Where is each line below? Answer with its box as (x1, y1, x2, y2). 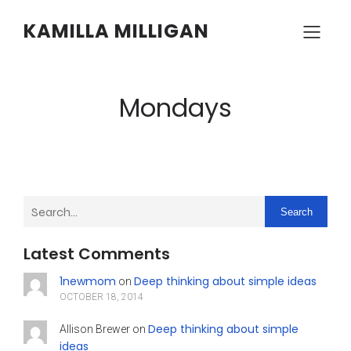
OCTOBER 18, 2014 (59, 291, 143, 302)
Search (280, 205, 313, 218)
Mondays (119, 90, 232, 125)
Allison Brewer (59, 323, 130, 335)
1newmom (59, 273, 116, 289)
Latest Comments (24, 243, 170, 265)
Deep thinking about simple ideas (133, 273, 317, 289)
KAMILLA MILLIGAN (24, 18, 209, 44)
